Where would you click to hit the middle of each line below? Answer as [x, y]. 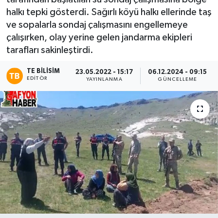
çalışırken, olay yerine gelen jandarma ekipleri [99, 38]
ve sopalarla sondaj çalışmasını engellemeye [97, 25]
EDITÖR [37, 78]
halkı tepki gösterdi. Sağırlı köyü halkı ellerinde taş [109, 12]
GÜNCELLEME [178, 80]
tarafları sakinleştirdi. [50, 50]
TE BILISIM [44, 71]
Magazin [44, 17]
